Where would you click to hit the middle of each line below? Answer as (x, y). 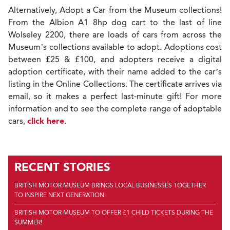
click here (46, 121)
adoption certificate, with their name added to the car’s (115, 72)
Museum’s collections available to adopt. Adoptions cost (115, 47)
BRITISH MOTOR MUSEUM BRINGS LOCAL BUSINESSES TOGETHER (110, 186)
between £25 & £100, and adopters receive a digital (115, 60)
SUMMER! (28, 223)
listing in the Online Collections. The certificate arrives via (115, 84)
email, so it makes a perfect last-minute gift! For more (115, 97)
